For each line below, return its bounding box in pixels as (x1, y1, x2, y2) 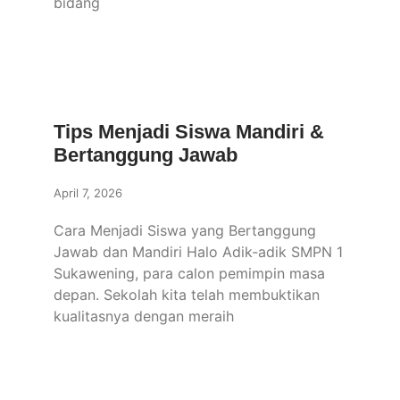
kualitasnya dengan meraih (54, 307, 234, 325)
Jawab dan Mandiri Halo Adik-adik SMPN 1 (54, 243, 343, 261)
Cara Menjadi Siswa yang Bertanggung (54, 221, 316, 239)
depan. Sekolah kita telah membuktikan (54, 286, 320, 304)
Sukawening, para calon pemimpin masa (54, 264, 325, 282)
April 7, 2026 (54, 186, 122, 200)
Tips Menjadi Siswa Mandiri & (54, 121, 324, 143)
